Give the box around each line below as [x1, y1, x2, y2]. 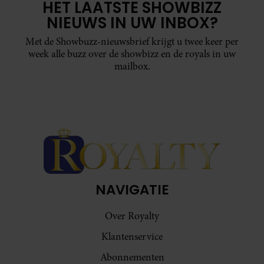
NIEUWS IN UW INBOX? [46, 12, 218, 34]
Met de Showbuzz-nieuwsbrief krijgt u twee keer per [25, 35, 239, 49]
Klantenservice [101, 229, 163, 243]
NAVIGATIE [95, 180, 169, 199]
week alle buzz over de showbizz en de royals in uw [28, 47, 236, 61]
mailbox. [114, 60, 150, 74]
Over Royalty [105, 209, 159, 223]
